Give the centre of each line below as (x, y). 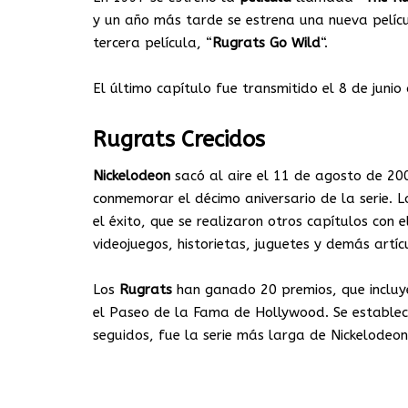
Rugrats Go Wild (266, 43)
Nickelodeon (132, 176)
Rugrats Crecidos (179, 140)
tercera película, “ (153, 43)
